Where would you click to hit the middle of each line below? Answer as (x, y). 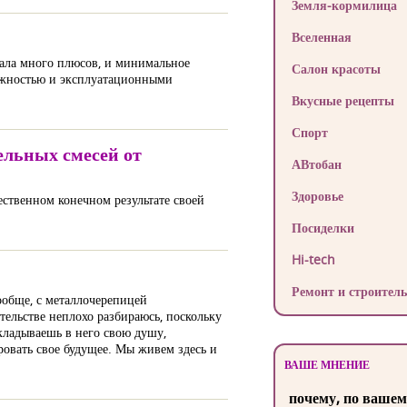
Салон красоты (336, 69)
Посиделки (323, 228)
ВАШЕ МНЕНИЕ (327, 365)
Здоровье (317, 196)
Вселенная (321, 37)
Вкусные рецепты (342, 100)
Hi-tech (313, 259)
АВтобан (316, 164)
